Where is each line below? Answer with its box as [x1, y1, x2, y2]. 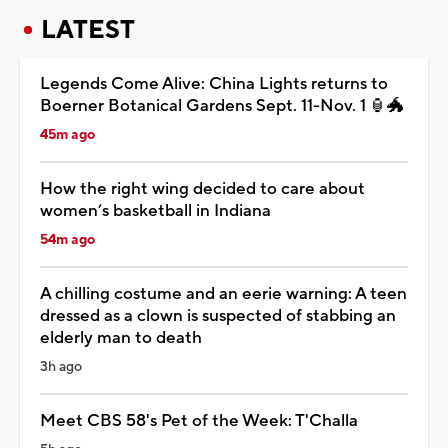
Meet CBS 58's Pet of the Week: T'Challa [40, 409, 358, 432]
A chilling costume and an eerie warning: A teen [40, 282, 407, 305]
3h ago [40, 357, 82, 376]
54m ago [40, 230, 95, 249]
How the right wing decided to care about [40, 177, 365, 200]
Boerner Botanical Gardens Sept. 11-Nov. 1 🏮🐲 [40, 94, 404, 117]
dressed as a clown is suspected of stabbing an [40, 304, 396, 327]
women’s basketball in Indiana [40, 199, 271, 222]
